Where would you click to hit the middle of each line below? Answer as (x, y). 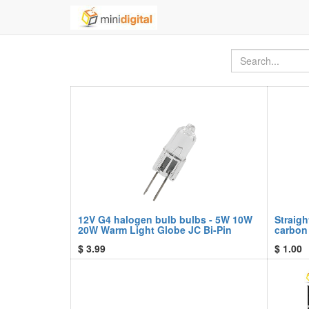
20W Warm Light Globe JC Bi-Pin (155, 230)
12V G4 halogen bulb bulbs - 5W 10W (165, 219)
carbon (291, 230)
